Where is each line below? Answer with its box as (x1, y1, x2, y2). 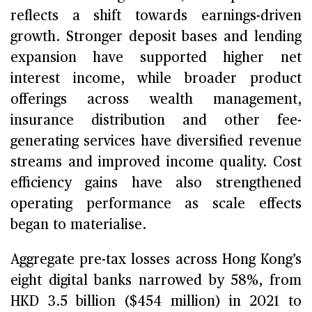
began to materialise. (10, 217, 147, 232)
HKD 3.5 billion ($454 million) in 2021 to (10, 294, 302, 309)
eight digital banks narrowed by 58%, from (10, 273, 302, 288)
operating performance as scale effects (10, 196, 302, 211)
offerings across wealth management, (10, 92, 302, 107)
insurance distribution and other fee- (10, 113, 302, 127)
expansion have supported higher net (10, 50, 302, 65)
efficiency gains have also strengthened (10, 175, 302, 190)
